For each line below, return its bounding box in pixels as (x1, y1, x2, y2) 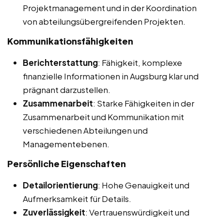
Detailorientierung (23, 179, 98, 190)
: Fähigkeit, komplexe (98, 57, 182, 68)
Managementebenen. (23, 138, 109, 149)
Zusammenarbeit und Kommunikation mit (23, 111, 184, 122)
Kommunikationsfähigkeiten (7, 35, 133, 46)
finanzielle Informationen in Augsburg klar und (23, 70, 199, 81)
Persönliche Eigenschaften (7, 157, 126, 169)
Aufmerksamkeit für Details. (23, 193, 131, 204)
